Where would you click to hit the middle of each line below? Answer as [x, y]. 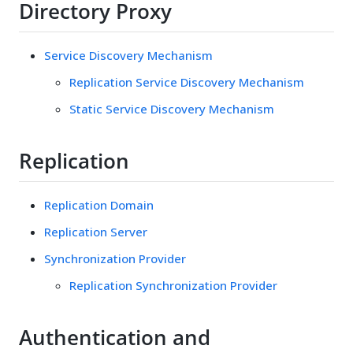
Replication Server [96, 231]
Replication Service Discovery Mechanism [187, 82]
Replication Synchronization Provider [173, 285]
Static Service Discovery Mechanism [172, 108]
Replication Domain [99, 204]
